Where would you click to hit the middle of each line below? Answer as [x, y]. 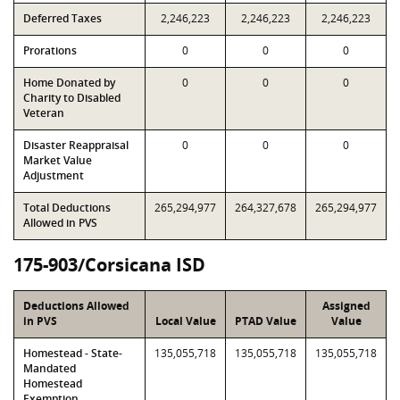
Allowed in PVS [60, 223]
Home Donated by [69, 83]
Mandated [50, 368]
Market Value [58, 160]
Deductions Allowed [76, 306]
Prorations [50, 50]
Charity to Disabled [72, 98]
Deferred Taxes [62, 18]
